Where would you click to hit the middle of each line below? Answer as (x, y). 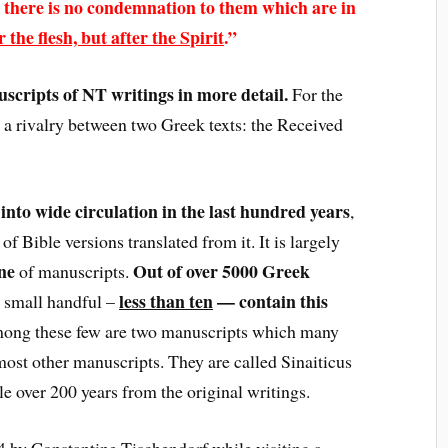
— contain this (271, 300)
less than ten (166, 300)
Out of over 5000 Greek (222, 270)
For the (316, 94)
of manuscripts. (74, 270)
